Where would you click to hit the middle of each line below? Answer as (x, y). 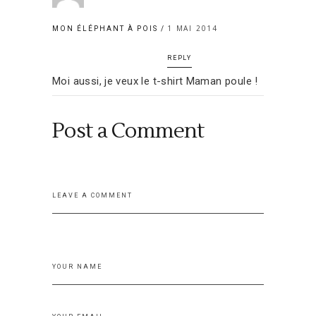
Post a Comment (128, 130)
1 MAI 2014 (193, 28)
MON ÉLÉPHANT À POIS (105, 28)
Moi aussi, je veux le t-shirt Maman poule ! (155, 81)
